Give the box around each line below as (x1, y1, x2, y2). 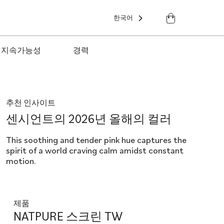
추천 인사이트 (5, 97, 55, 107)
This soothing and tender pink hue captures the (5, 134, 186, 145)
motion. (5, 155, 36, 166)
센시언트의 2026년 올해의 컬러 (5, 110, 171, 126)
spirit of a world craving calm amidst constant (5, 144, 183, 156)
